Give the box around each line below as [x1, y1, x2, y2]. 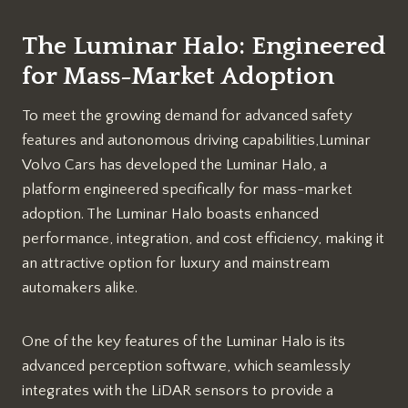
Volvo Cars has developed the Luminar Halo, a [22, 156, 327, 173]
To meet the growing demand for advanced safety [22, 107, 352, 124]
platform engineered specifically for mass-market [22, 180, 352, 198]
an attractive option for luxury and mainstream [22, 254, 330, 271]
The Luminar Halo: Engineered [22, 31, 386, 60]
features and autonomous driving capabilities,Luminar [22, 131, 371, 148]
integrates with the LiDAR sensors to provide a [22, 382, 333, 399]
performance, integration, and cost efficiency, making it [22, 229, 384, 247]
